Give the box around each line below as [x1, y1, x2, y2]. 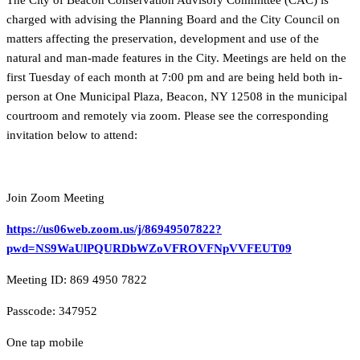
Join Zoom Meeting [6, 191, 104, 205]
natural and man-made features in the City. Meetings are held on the [6, 51, 346, 65]
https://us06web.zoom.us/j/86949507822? [6, 223, 222, 236]
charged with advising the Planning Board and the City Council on [6, 13, 340, 27]
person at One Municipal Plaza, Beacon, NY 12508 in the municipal [6, 90, 347, 104]
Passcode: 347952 [6, 305, 97, 318]
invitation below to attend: [6, 129, 137, 142]
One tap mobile [6, 336, 84, 350]
